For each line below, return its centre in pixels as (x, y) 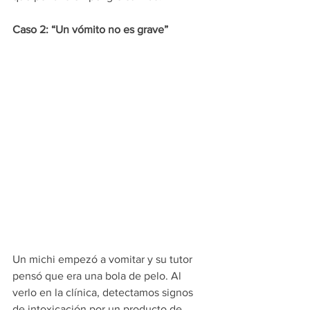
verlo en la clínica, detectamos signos (104, 293)
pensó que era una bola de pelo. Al (98, 276)
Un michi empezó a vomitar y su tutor (104, 259)
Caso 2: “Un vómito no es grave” (90, 30)
